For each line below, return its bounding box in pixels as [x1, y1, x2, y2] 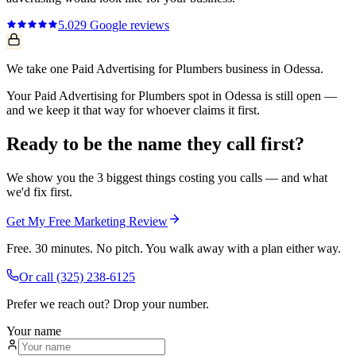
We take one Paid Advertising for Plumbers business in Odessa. [6, 62, 323, 76]
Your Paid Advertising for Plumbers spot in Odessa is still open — [6, 89, 337, 103]
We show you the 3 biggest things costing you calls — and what [6, 171, 327, 185]
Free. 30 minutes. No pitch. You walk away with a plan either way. [6, 242, 341, 256]
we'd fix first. [6, 185, 72, 199]
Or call [19, 270, 56, 284]
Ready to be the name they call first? [6, 133, 304, 155]
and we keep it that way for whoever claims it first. [6, 103, 260, 118]
